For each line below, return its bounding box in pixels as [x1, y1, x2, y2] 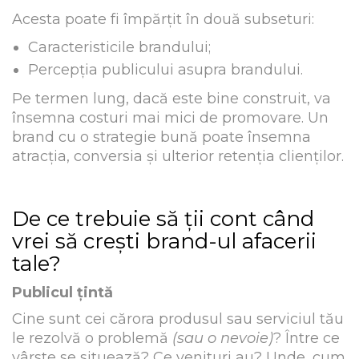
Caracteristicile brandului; [28, 38, 211, 57]
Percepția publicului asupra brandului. [28, 61, 303, 79]
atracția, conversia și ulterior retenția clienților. [12, 147, 344, 165]
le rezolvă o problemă [12, 329, 172, 348]
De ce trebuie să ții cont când [12, 206, 314, 232]
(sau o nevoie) [172, 329, 273, 348]
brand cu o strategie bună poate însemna [12, 127, 311, 146]
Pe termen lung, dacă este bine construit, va [12, 89, 331, 107]
